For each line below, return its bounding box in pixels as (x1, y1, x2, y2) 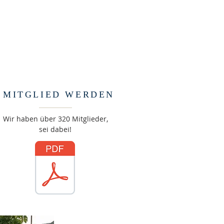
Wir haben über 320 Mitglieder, (2, 114, 108, 123)
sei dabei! (39, 124, 71, 134)
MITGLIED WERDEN (3, 89, 114, 99)
